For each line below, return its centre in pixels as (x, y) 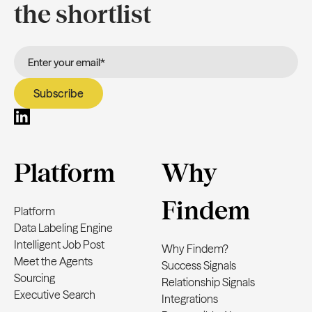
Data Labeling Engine (63, 228)
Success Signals (199, 266)
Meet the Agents (53, 262)
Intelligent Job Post (59, 245)
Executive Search (55, 295)
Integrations (190, 299)
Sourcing (34, 278)
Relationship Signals (208, 282)
